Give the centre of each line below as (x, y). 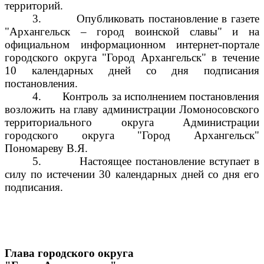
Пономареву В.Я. (46, 148)
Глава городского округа (69, 253)
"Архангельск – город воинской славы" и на (132, 32)
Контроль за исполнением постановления (161, 96)
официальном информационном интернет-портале (132, 44)
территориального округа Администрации (132, 122)
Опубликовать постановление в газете (168, 19)
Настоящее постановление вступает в (169, 161)
